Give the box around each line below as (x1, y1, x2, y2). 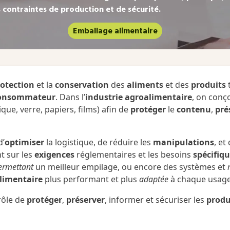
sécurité (127, 3, 159, 16)
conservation (55, 79, 109, 91)
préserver (66, 194, 105, 206)
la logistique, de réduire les (44, 137, 153, 148)
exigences (34, 149, 74, 161)
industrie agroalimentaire (85, 91, 192, 103)
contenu (177, 104, 211, 116)
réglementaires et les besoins (74, 149, 193, 161)
